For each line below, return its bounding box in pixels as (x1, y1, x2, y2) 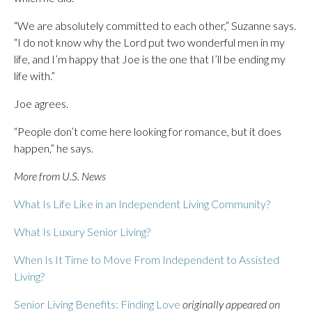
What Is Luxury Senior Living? (14, 225, 150, 238)
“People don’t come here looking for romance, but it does (14, 125, 281, 138)
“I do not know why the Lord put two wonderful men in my (14, 36, 285, 49)
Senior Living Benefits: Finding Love (14, 297, 180, 311)
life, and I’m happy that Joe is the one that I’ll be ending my (14, 52, 286, 65)
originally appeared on (182, 297, 280, 311)
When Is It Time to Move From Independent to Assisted (14, 253, 279, 266)
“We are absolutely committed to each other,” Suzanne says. (14, 19, 296, 32)
